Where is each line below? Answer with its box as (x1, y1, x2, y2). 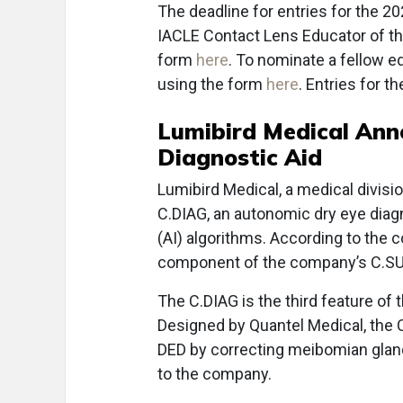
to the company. (157, 364, 272, 383)
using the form (157, 75, 266, 94)
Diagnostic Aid (157, 143, 322, 171)
